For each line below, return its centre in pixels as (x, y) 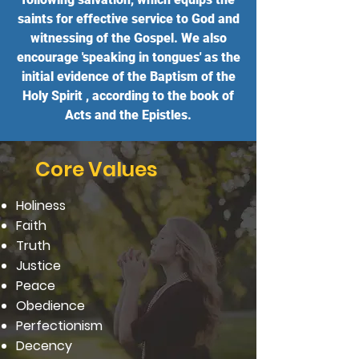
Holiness (41, 206)
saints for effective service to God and (128, 19)
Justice (38, 266)
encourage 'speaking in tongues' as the (128, 58)
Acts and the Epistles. (128, 115)
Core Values (97, 170)
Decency (44, 346)
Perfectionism (59, 326)
